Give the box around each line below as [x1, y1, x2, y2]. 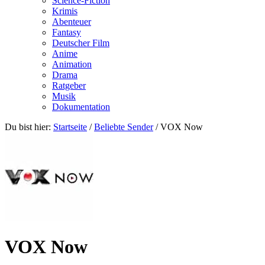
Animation [52, 59, 92, 69]
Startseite [53, 122, 87, 132]
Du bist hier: [5, 122, 53, 132]
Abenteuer [52, 17, 91, 27]
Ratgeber [52, 80, 86, 91]
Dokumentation [52, 102, 110, 112]
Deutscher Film [52, 38, 109, 48]
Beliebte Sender [94, 122, 153, 132]
